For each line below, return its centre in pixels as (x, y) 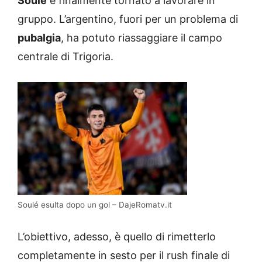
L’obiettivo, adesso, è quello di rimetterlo (117, 237)
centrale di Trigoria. (65, 57)
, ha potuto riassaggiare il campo (142, 38)
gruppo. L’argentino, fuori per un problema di (128, 19)
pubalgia (39, 38)
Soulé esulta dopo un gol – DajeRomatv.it (95, 205)
